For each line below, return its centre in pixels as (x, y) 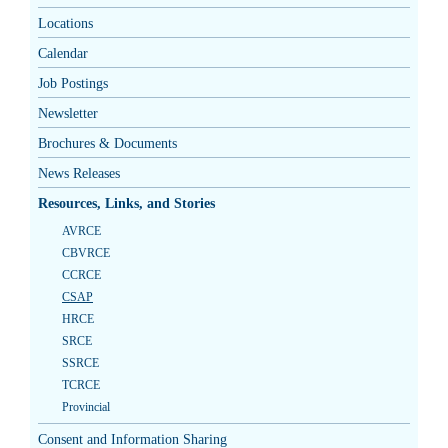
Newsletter (68, 114)
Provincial (86, 407)
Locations (65, 24)
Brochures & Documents (107, 144)
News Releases (79, 174)
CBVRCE (86, 253)
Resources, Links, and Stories (126, 204)
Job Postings (73, 84)
